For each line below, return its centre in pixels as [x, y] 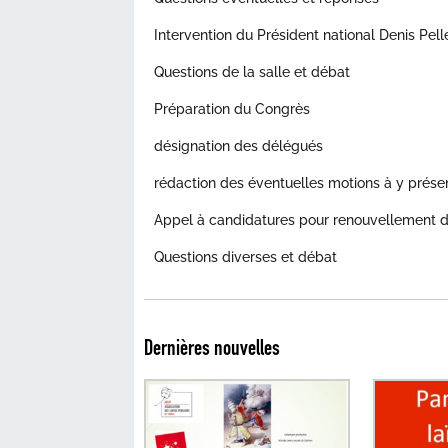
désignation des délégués [239, 145]
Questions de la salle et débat [252, 71]
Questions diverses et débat [246, 256]
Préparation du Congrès [232, 108]
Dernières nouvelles [212, 348]
